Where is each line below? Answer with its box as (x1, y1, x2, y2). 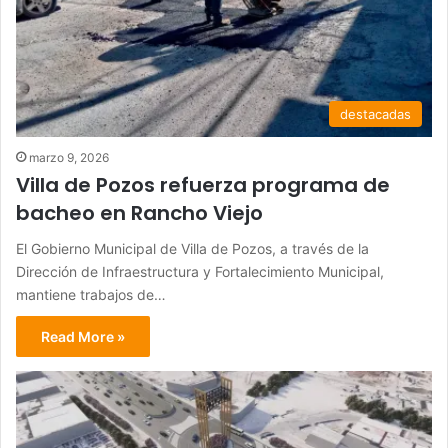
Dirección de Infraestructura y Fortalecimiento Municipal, (16, 263, 384, 281)
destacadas (340, 106, 411, 123)
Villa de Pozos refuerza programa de (16, 171, 390, 200)
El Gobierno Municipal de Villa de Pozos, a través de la (16, 240, 369, 258)
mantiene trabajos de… (16, 286, 166, 304)
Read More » (41, 328, 125, 346)
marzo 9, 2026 (29, 150, 109, 166)
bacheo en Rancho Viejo (16, 199, 263, 228)
